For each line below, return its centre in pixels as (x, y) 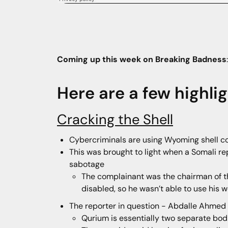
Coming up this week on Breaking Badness (142, 59)
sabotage (87, 164)
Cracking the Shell (115, 119)
